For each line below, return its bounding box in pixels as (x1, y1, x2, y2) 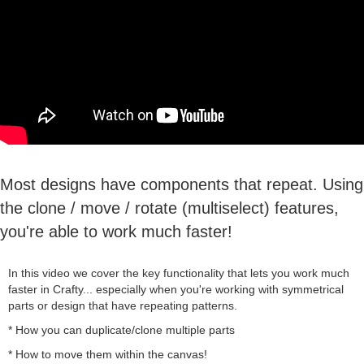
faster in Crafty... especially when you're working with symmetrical (8, 282, 344, 296)
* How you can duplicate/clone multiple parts (8, 323, 235, 336)
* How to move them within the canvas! (8, 347, 207, 361)
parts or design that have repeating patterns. (8, 298, 237, 312)
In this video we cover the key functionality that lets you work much (8, 266, 349, 279)
